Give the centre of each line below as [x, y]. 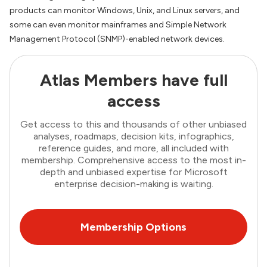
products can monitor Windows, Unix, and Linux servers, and [125, 11]
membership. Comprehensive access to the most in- [133, 160]
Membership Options [133, 227]
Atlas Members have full [133, 80]
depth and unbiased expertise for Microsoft [133, 172]
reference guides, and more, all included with [133, 148]
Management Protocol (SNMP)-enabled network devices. [117, 39]
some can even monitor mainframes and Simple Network [118, 25]
